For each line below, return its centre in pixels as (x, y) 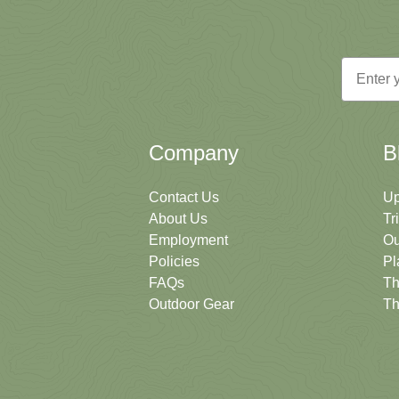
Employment (188, 240)
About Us (178, 219)
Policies (174, 261)
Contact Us (184, 197)
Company (194, 153)
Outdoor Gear (191, 304)
